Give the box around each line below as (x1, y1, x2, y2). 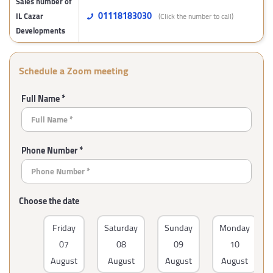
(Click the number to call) (158, 9, 234, 23)
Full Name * (21, 90, 65, 107)
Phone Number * (21, 142, 83, 158)
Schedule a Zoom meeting (19, 62, 129, 80)
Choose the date (19, 193, 79, 209)
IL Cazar (16, 9, 43, 23)
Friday (52, 219, 76, 236)
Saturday (104, 219, 138, 236)
